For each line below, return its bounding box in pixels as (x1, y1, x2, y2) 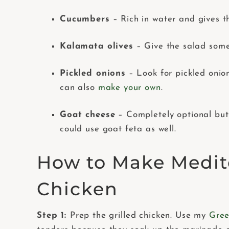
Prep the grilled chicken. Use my (70, 211, 209, 220)
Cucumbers (60, 15, 110, 24)
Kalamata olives (60, 42, 133, 51)
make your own (98, 83, 161, 93)
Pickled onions (60, 69, 126, 78)
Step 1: (37, 211, 70, 220)
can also (60, 83, 98, 93)
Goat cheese (60, 110, 116, 120)
